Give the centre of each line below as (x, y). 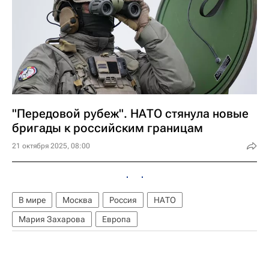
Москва (77, 200)
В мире (32, 200)
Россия (123, 200)
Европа (116, 219)
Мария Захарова (52, 219)
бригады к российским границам (107, 128)
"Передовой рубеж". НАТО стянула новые (130, 113)
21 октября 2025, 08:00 (51, 146)
